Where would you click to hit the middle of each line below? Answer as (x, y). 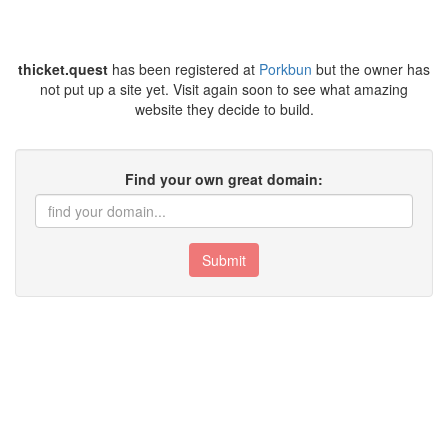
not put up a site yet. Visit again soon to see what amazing (224, 89)
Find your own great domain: (224, 179)
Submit (224, 260)
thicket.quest (63, 69)
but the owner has (371, 69)
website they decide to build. (224, 109)
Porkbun (285, 69)
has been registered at (183, 69)
